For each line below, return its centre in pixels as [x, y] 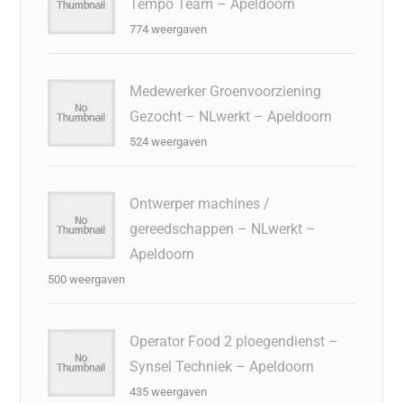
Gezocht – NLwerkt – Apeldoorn [231, 116]
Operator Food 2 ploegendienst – [234, 341]
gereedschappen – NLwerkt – [223, 228]
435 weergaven [169, 391]
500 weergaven [87, 279]
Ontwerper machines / [200, 203]
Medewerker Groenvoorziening [226, 91]
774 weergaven [169, 29]
